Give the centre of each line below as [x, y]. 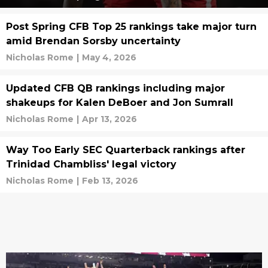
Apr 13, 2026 [109, 119]
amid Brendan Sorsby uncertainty [93, 41]
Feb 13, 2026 [110, 181]
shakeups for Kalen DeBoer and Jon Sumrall [120, 103]
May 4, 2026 [109, 57]
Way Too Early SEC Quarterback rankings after [126, 150]
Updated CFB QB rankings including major [115, 88]
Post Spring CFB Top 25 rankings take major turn [131, 27]
